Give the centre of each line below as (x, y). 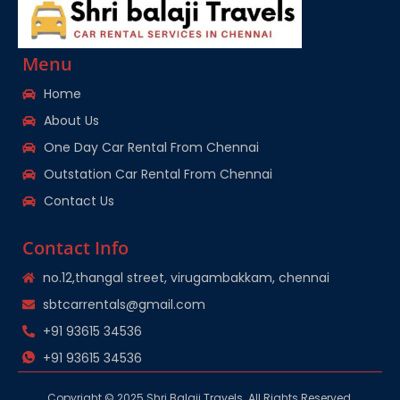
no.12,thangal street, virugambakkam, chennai (186, 278)
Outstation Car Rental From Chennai (158, 175)
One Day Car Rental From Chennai (151, 148)
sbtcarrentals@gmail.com (124, 305)
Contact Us (79, 201)
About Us (71, 121)
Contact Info (75, 248)
